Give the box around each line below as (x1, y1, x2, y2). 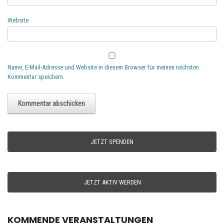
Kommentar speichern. (7, 72, 64, 80)
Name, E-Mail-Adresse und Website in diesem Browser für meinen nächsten (7, 63, 199, 71)
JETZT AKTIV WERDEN (83, 178, 141, 186)
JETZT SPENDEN (90, 137, 133, 145)
